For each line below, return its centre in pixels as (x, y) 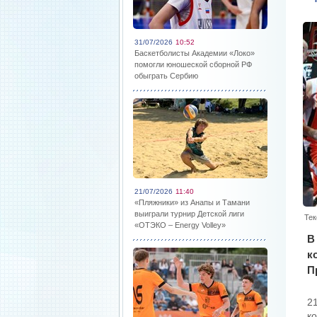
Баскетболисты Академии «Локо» (195, 53)
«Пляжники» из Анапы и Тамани (192, 202)
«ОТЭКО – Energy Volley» (180, 225)
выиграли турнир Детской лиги (189, 214)
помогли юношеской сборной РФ (193, 64)
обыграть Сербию (166, 76)
